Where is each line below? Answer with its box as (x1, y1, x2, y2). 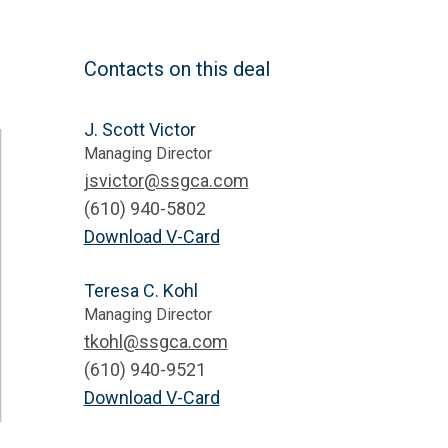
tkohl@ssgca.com (83, 330, 228, 352)
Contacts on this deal (83, 56, 270, 81)
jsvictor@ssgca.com (83, 169, 249, 191)
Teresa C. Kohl (83, 279, 198, 301)
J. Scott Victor (83, 118, 196, 140)
